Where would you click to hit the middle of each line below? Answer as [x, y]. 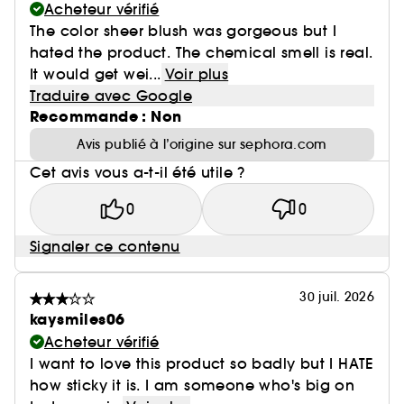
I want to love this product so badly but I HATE [202, 363]
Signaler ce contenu [105, 246]
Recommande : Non [106, 117]
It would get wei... [96, 74]
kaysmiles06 [78, 320]
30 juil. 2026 [337, 297]
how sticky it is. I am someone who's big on [193, 385]
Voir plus [197, 74]
